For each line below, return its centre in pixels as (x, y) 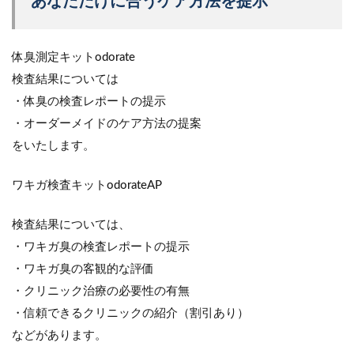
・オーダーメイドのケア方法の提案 (107, 123)
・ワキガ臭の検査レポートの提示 (101, 247)
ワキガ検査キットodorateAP (87, 185)
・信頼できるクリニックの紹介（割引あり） (130, 313)
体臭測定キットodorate (73, 57)
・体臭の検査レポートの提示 (89, 101)
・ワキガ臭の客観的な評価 (83, 269)
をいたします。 (53, 145)
